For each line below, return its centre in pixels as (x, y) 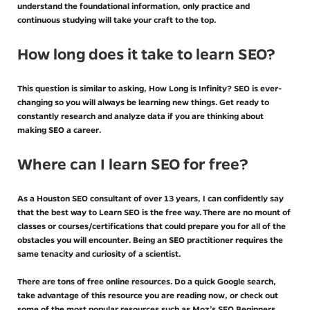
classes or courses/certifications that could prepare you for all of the (152, 226)
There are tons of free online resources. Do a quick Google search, (147, 281)
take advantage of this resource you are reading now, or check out (148, 295)
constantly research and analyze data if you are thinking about (140, 116)
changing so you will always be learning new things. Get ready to (143, 102)
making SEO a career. (59, 129)
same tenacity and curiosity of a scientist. (99, 253)
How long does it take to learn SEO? (146, 54)
